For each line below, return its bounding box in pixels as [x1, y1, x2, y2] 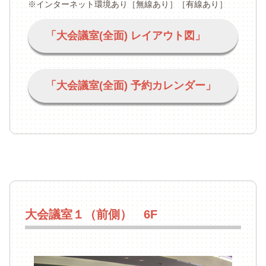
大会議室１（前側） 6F [24, 207, 157, 221]
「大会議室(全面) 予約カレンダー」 [45, 79, 216, 91]
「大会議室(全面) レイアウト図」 [45, 29, 205, 42]
